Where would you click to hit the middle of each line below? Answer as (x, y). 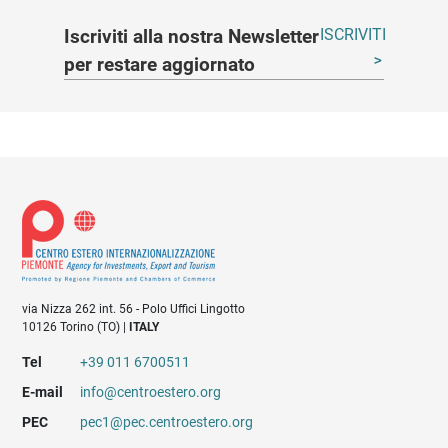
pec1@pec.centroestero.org (166, 421)
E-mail (43, 391)
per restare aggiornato (159, 65)
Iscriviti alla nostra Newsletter (191, 37)
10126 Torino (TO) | (76, 326)
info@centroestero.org (150, 391)
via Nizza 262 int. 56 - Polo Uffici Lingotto (134, 308)
